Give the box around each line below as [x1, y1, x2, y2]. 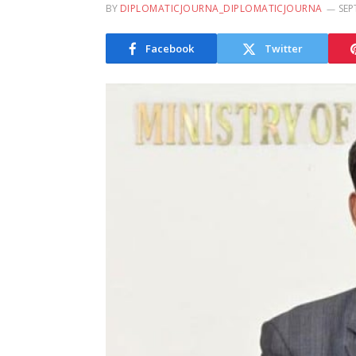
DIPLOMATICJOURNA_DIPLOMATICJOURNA [120, 2, 323, 15]
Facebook [145, 41, 194, 56]
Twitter [265, 41, 303, 56]
